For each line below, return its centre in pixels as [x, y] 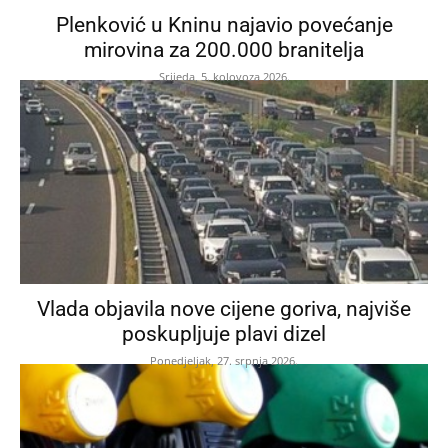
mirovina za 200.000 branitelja [224, 50]
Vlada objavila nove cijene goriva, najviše [224, 309]
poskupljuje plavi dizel [224, 334]
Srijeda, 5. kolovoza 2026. [224, 77]
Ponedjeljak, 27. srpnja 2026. [224, 361]
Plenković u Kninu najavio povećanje [224, 25]
